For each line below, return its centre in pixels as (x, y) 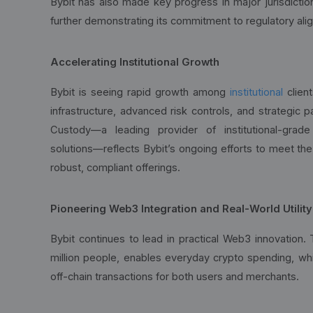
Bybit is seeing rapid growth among (140, 92)
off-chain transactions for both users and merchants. (175, 277)
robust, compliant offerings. (115, 168)
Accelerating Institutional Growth (135, 62)
